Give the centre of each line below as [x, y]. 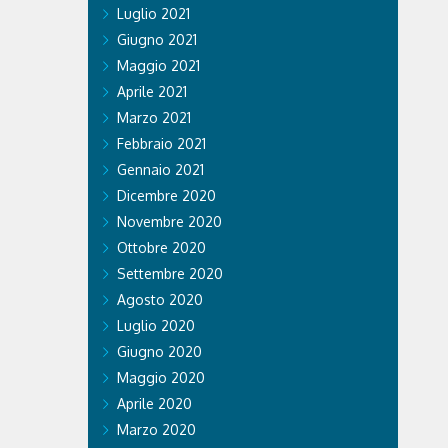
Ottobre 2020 [161, 247]
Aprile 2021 [151, 91]
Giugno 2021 [156, 39]
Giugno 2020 [159, 351]
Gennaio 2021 [160, 169]
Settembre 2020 [169, 273]
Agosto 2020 [159, 299]
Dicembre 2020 [166, 195]
